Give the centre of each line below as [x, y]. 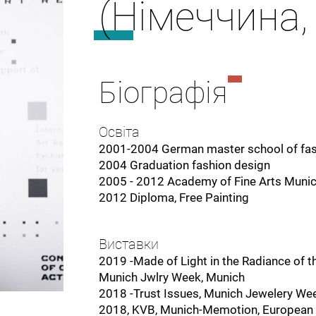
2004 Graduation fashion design [186, 165]
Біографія [163, 93]
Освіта [121, 132]
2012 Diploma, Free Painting [174, 197]
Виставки [128, 244]
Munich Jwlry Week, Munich [173, 277]
